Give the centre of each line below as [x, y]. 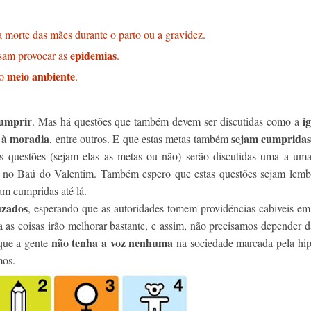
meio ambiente [41, 76]
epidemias [93, 55]
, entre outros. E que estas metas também [139, 138]
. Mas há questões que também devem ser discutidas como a [167, 121]
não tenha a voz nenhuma [114, 243]
